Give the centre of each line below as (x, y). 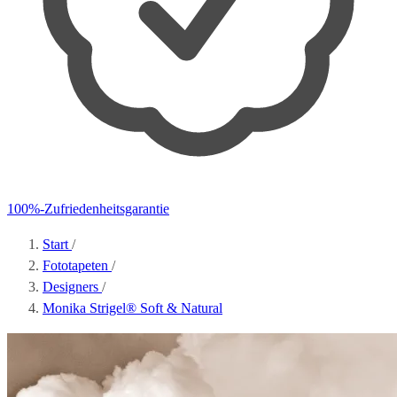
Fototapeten (77, 265)
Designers (72, 287)
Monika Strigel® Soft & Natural (132, 308)
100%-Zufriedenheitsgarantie (88, 209)
